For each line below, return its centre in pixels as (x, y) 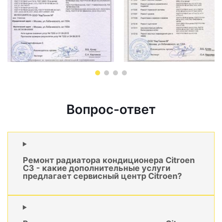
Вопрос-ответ (111, 110)
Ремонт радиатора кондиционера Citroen (109, 160)
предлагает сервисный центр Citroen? (102, 176)
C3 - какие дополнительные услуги (97, 168)
